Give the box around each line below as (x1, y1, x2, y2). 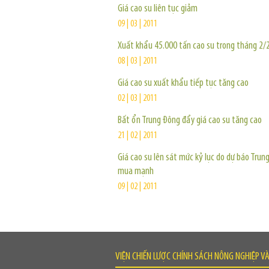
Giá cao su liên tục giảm (118, 3, 198, 14)
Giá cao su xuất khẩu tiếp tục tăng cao (118, 77, 249, 89)
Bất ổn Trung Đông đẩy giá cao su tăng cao (118, 115, 262, 126)
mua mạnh (118, 166, 154, 177)
